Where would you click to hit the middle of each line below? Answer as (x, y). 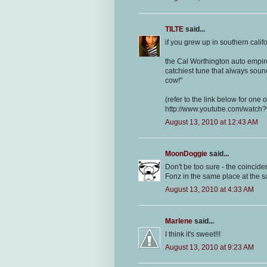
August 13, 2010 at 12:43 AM (212, 122)
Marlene (179, 221)
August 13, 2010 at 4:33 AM (209, 189)
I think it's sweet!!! (193, 234)
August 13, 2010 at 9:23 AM (209, 247)
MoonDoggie (186, 153)
